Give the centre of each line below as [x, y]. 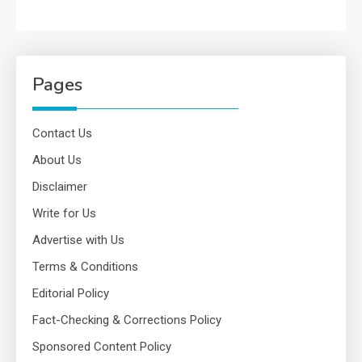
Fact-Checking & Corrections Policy [127, 320]
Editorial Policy [71, 294]
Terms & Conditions [85, 267]
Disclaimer [60, 187]
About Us [57, 160]
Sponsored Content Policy [102, 347]
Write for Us [64, 214]
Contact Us [62, 134]
